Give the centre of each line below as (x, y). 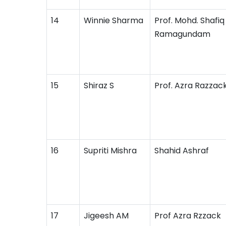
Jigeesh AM (106, 216)
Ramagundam (182, 34)
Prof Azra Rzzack (188, 216)
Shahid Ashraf (182, 151)
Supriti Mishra (110, 151)
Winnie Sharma (114, 20)
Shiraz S (99, 86)
